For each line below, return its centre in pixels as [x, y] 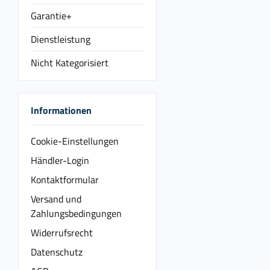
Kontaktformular [65, 179]
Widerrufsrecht [62, 232]
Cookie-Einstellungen [75, 141]
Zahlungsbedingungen [76, 213]
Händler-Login [60, 160]
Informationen [61, 110]
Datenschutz [57, 252]
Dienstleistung [61, 39]
